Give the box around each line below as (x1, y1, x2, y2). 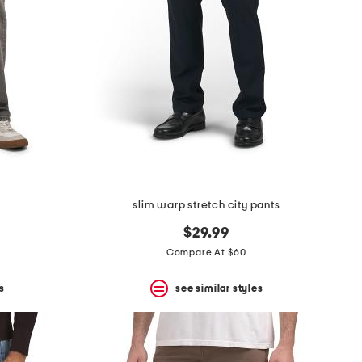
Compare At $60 (166, 247, 247, 258)
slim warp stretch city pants (133, 200, 280, 212)
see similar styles (175, 283, 263, 293)
